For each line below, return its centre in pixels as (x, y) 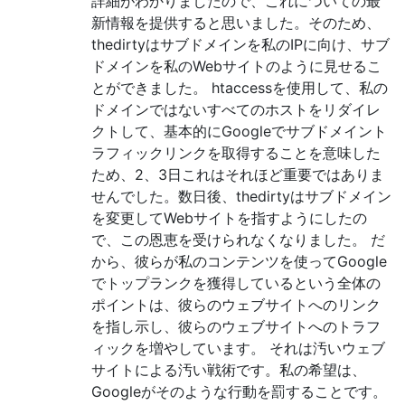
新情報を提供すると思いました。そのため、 (236, 22)
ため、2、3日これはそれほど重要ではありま (238, 174)
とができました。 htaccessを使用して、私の (240, 87)
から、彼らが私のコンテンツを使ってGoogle (239, 261)
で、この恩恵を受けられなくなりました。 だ (238, 239)
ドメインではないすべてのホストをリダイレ (236, 109)
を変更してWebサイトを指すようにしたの (229, 217)
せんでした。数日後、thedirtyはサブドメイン (241, 196)
